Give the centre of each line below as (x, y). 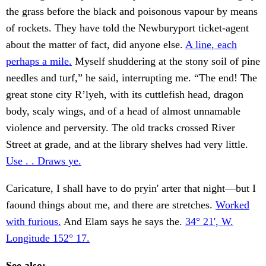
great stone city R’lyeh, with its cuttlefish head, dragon (125, 95)
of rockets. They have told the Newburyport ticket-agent (127, 28)
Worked (232, 205)
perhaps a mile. (39, 61)
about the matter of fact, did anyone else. (96, 45)
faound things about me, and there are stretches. (111, 205)
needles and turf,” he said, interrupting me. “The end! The (132, 78)
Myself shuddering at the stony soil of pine (166, 61)
